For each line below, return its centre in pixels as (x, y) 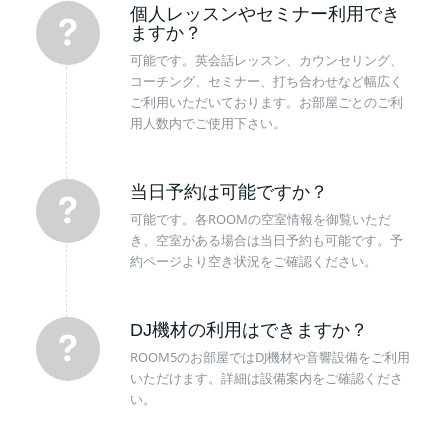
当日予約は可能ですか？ (228, 191)
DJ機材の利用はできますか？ (248, 329)
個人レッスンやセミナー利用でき (264, 13)
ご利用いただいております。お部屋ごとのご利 (266, 101)
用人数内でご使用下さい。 (207, 122)
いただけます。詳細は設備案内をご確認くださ (266, 377)
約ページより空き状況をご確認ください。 (253, 260)
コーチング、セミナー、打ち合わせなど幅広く (266, 80)
